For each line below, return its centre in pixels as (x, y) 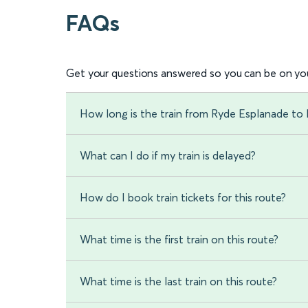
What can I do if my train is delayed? (168, 156)
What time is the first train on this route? (179, 240)
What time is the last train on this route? (178, 282)
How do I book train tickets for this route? (183, 198)
